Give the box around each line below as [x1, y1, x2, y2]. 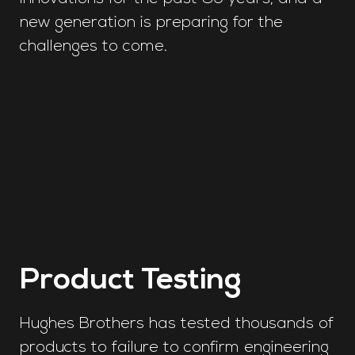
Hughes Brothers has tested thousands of [20, 315, 334, 332]
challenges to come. [20, 38, 167, 55]
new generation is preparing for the [20, 14, 283, 31]
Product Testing [20, 265, 241, 296]
